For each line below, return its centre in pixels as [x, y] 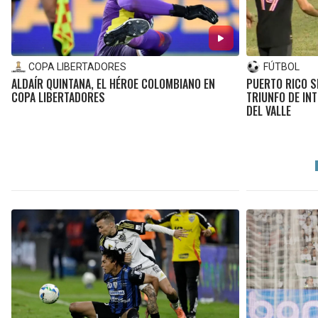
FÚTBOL [281, 67]
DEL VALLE [268, 111]
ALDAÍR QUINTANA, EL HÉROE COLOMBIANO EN [113, 84]
